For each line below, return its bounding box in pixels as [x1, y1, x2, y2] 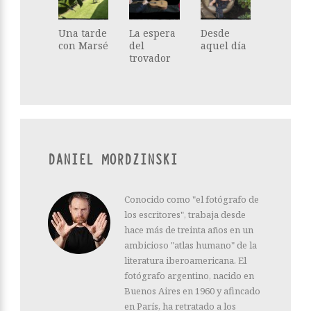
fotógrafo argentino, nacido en [124, 269, 254, 283]
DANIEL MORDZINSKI [48, 151, 178, 170]
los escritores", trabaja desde [124, 208, 246, 221]
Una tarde [58, 26, 107, 40]
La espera [129, 26, 176, 40]
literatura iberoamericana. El [124, 254, 246, 267]
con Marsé [58, 39, 108, 53]
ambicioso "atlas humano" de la [124, 239, 257, 252]
